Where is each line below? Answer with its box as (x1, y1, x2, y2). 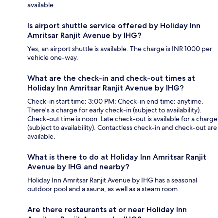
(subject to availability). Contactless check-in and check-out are (27, 123, 217, 132)
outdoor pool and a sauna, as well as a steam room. (27, 184, 180, 194)
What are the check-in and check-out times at (27, 73, 195, 83)
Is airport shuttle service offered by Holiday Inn (27, 21, 200, 31)
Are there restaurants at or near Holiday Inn (27, 205, 187, 215)
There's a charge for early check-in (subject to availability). (27, 106, 201, 115)
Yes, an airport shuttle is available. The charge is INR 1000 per (27, 44, 212, 54)
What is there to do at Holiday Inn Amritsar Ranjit (27, 152, 206, 162)
